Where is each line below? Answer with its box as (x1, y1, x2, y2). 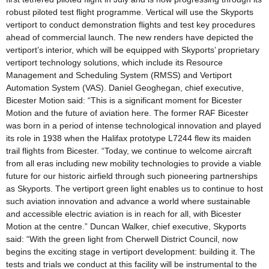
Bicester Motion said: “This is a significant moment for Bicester (6, 95, 242, 105)
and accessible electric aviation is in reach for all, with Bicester (6, 208, 241, 219)
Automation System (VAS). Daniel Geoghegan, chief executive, (6, 82, 244, 92)
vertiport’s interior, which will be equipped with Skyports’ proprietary (6, 44, 259, 55)
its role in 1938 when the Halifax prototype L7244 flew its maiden (6, 133, 251, 143)
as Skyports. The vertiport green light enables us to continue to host (6, 183, 263, 193)
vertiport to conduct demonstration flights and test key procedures (6, 19, 255, 29)
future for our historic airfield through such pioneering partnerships (6, 171, 258, 181)
